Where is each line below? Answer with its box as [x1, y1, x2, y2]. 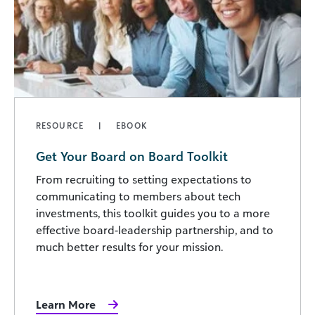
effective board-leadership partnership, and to [36, 223, 274, 238]
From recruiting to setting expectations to [36, 172, 252, 187]
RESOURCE [36, 120, 87, 131]
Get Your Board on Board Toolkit [36, 148, 228, 165]
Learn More [36, 297, 96, 312]
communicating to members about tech [36, 189, 240, 204]
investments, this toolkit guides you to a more [36, 206, 270, 221]
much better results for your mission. [36, 240, 223, 255]
